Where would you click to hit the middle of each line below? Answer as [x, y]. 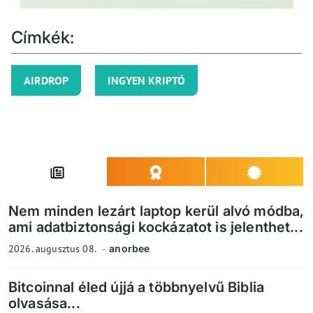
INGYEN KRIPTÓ [146, 81]
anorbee [130, 249]
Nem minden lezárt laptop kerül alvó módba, [156, 211]
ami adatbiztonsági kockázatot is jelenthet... [156, 227]
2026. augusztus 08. [53, 249]
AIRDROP [46, 81]
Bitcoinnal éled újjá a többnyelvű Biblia [136, 287]
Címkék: [43, 38]
